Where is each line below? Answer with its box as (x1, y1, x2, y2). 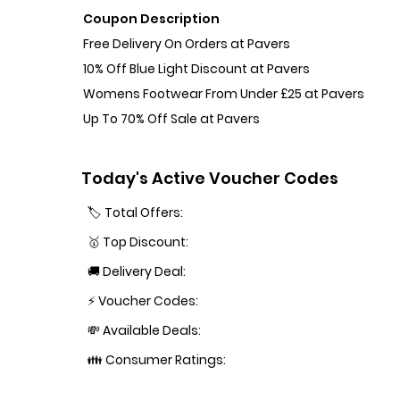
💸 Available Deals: (87, 321, 202, 340)
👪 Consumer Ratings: (87, 351, 227, 370)
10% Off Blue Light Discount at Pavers (83, 59, 311, 78)
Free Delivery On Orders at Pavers (83, 34, 291, 53)
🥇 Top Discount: (87, 233, 189, 252)
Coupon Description (83, 9, 221, 28)
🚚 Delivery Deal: (87, 262, 187, 281)
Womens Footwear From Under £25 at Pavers (83, 84, 365, 103)
